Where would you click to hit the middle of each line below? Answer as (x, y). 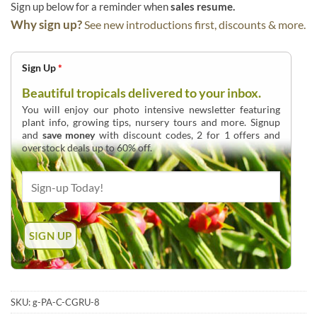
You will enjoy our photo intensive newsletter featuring (151, 110)
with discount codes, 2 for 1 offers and (188, 135)
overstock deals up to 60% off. (87, 148)
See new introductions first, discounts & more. (195, 25)
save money (69, 135)
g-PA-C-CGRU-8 (66, 302)
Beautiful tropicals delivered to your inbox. (142, 93)
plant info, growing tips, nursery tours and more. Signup (151, 122)
